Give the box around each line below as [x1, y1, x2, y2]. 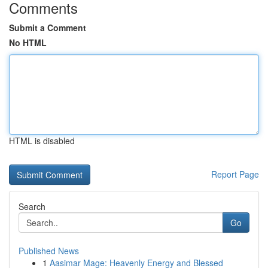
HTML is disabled [9, 135, 75, 147]
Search [19, 200, 45, 212]
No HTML [9, 36, 47, 48]
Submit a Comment [9, 22, 86, 33]
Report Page [211, 168, 259, 180]
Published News [19, 245, 79, 257]
